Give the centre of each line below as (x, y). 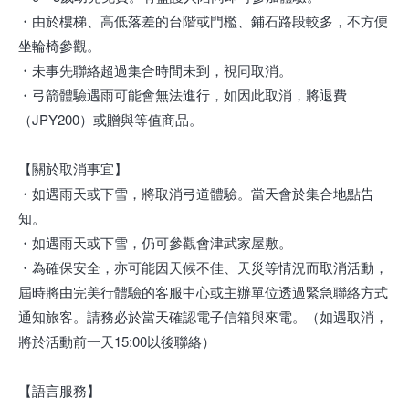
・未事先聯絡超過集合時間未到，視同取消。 (155, 70)
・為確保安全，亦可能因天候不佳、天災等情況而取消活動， (203, 267)
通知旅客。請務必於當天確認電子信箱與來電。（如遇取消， (203, 317)
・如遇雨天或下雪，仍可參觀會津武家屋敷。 (155, 243)
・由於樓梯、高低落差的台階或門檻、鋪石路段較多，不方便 (203, 21)
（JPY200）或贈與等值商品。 (110, 120)
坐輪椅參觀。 (59, 46)
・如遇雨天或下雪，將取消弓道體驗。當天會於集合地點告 (196, 194)
